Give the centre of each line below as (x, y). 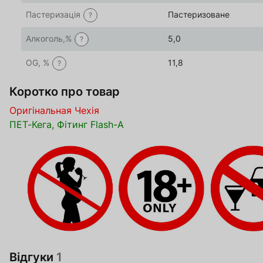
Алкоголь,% (49, 38)
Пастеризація (53, 14)
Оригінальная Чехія (54, 110)
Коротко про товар (65, 92)
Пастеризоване (199, 14)
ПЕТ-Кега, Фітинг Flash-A (67, 124)
